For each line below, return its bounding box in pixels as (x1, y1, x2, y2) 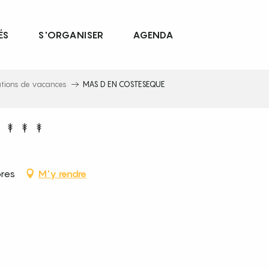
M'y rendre (38, 168, 86, 180)
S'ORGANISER (38, 29, 104, 41)
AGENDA (133, 29, 174, 41)
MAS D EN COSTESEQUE (83, 79, 165, 89)
